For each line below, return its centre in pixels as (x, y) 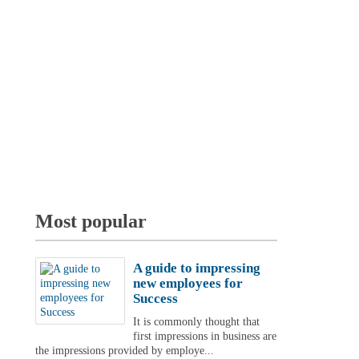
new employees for (188, 283)
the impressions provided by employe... (124, 351)
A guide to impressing (196, 268)
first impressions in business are (204, 336)
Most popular (91, 221)
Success (155, 298)
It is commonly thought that (196, 322)
